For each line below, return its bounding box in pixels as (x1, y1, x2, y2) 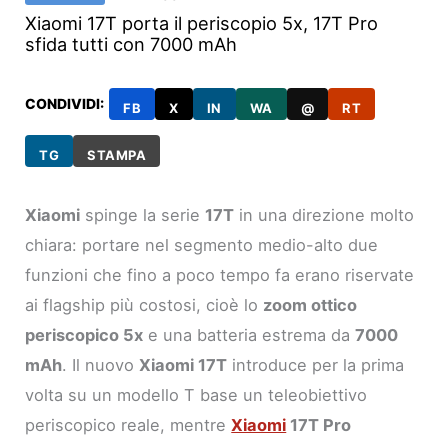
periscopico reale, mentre (25, 414, 232, 435)
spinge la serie (80, 204, 206, 225)
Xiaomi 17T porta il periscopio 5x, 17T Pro (25, 11, 379, 34)
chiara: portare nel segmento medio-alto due (25, 234, 379, 255)
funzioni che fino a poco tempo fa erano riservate (25, 264, 415, 285)
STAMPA (87, 147, 147, 164)
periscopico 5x (25, 324, 144, 345)
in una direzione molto (234, 204, 415, 225)
